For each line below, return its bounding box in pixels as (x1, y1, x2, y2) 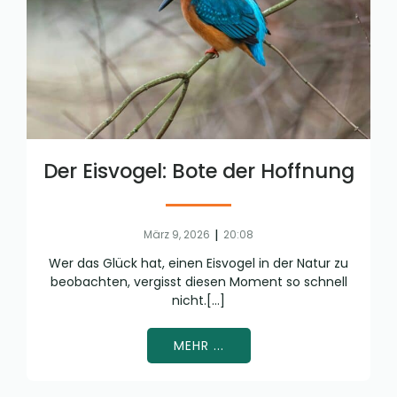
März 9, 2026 (144, 227, 210, 242)
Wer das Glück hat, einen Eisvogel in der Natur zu (49, 254, 348, 272)
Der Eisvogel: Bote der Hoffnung (43, 157, 354, 185)
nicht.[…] (172, 292, 225, 309)
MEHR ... (173, 337, 224, 354)
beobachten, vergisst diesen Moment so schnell (50, 273, 347, 291)
